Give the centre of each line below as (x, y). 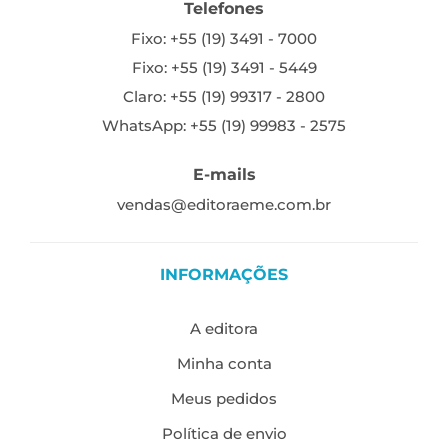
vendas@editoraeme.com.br (224, 204)
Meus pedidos (224, 399)
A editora (224, 329)
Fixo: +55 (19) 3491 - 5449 (224, 67)
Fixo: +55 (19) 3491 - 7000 (224, 38)
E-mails (224, 174)
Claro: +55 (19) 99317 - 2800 (224, 96)
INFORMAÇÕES (224, 274)
